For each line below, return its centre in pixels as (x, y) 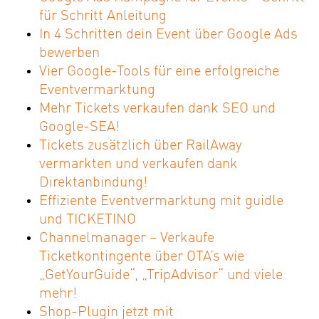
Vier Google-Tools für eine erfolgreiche (159, 72)
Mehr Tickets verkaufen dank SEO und (157, 109)
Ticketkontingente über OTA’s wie (142, 257)
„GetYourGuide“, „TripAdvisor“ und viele (161, 276)
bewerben (69, 54)
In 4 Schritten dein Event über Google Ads (168, 35)
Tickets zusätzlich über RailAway (141, 146)
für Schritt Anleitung (103, 17)
